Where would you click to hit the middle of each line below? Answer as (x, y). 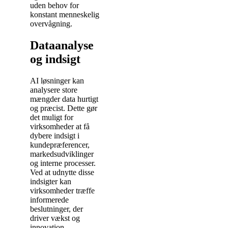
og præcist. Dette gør (64, 108)
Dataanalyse (62, 45)
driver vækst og (55, 218)
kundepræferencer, (60, 145)
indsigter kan (51, 181)
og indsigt (55, 59)
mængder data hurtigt (64, 99)
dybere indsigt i (55, 135)
